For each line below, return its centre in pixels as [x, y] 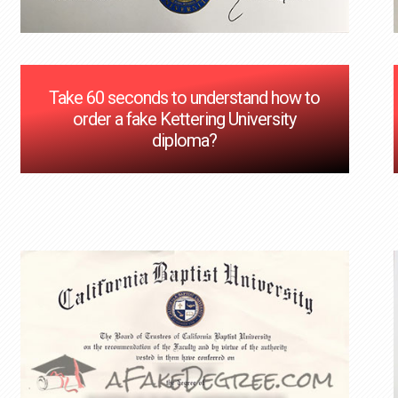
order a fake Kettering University [185, 119]
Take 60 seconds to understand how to [185, 98]
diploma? [185, 141]
